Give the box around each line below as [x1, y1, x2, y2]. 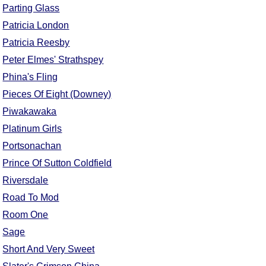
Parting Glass [2, 3, 60, 14]
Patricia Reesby [2, 37, 70, 48]
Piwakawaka [2, 106, 57, 117]
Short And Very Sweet [2, 244, 95, 255]
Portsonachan [2, 141, 62, 151]
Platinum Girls [2, 123, 62, 134]
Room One [2, 210, 49, 220]
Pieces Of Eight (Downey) [2, 89, 112, 100]
